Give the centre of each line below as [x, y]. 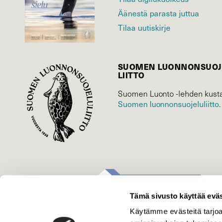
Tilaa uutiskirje [144, 27]
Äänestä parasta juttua [159, 13]
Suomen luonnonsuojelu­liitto [168, 104]
